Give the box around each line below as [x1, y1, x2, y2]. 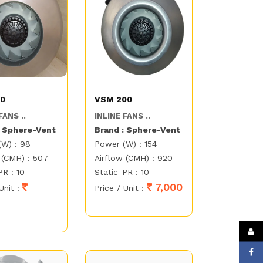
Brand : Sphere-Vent [95, 125, 181, 135]
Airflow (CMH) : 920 [95, 153, 173, 163]
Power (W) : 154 [95, 139, 157, 149]
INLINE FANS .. [95, 112, 151, 121]
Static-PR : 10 [95, 167, 150, 177]
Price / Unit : [95, 183, 147, 193]
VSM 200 [95, 95, 133, 104]
